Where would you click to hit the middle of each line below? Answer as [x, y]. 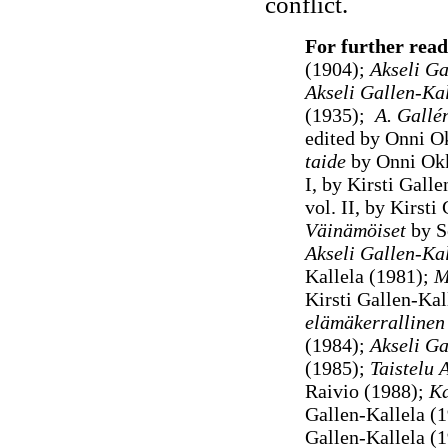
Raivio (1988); [366, 391]
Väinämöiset [355, 230]
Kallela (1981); [366, 276]
